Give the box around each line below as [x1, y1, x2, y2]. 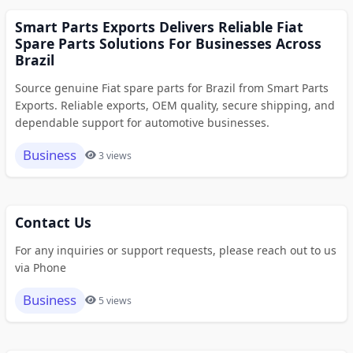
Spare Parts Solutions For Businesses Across [14, 33, 321, 53]
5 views [98, 293, 132, 307]
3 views [98, 148, 132, 162]
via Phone [14, 259, 66, 275]
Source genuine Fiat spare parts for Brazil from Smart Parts [14, 80, 329, 95]
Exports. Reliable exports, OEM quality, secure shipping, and [14, 97, 335, 113]
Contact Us [14, 212, 91, 232]
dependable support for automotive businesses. [14, 114, 269, 130]
